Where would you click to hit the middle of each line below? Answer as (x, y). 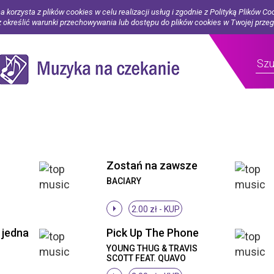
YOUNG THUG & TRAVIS (152, 248)
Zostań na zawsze (152, 165)
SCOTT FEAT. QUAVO (146, 258)
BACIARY (124, 181)
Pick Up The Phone (153, 233)
